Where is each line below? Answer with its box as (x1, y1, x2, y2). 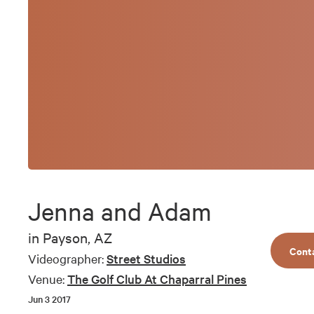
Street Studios (107, 250, 186, 267)
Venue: (28, 271, 64, 287)
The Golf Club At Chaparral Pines (67, 271, 247, 287)
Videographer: (28, 250, 104, 267)
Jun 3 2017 (28, 292, 71, 306)
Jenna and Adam (28, 196, 212, 227)
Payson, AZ (43, 228, 112, 247)
